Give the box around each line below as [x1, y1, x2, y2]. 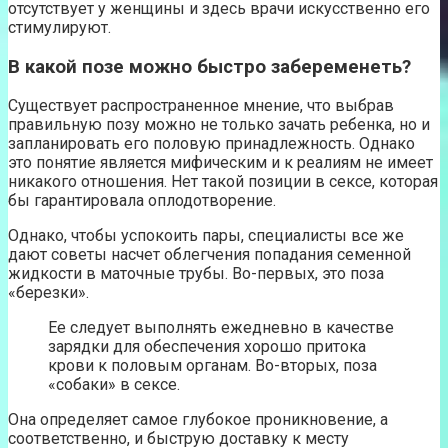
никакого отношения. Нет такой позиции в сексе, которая [8, 172, 438, 192]
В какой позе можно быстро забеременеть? [8, 55, 411, 78]
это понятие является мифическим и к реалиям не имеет [8, 153, 433, 173]
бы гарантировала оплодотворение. [8, 191, 276, 211]
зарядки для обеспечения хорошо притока [48, 337, 366, 357]
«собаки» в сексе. [48, 375, 180, 395]
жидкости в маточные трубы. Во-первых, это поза [8, 264, 384, 284]
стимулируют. [8, 17, 111, 37]
